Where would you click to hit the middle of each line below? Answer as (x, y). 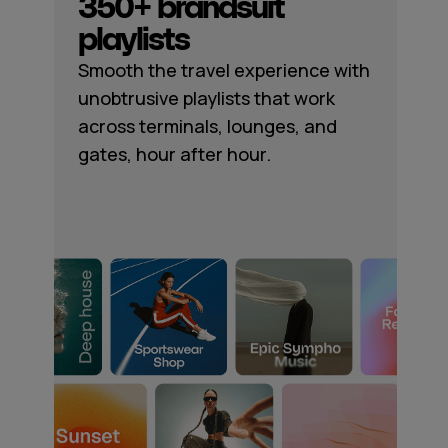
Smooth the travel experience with (223, 70)
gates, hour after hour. (174, 154)
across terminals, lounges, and (207, 126)
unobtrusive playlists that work (206, 98)
